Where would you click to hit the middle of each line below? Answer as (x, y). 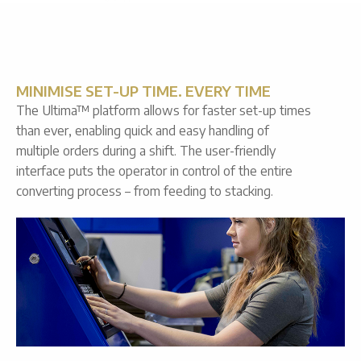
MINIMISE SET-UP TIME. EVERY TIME (143, 91)
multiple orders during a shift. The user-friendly (146, 151)
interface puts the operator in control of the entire (154, 171)
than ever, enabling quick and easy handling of (143, 131)
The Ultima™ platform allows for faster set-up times (164, 111)
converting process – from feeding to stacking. (145, 191)
